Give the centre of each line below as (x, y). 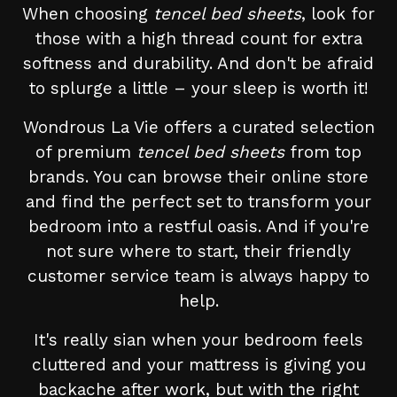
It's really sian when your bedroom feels (198, 340)
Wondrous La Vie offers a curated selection (198, 128)
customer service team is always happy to (198, 276)
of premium (86, 152)
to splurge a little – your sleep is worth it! (198, 89)
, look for (338, 14)
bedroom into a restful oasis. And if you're (198, 227)
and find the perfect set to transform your (198, 202)
